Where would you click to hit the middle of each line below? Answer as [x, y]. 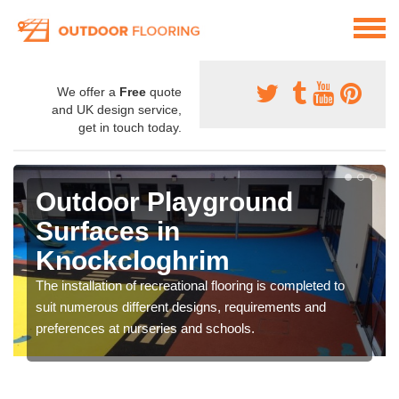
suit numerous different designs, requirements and [181, 307]
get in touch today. [130, 128]
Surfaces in [108, 232]
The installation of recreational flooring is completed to [190, 286]
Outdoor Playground [164, 202]
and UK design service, [117, 110]
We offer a [88, 92]
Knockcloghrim [133, 261]
